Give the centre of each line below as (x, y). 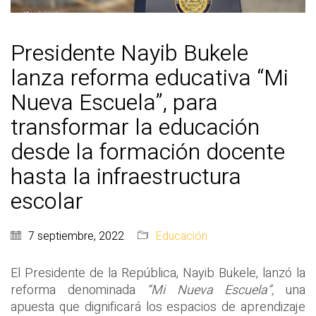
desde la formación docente (148, 152)
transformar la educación (135, 128)
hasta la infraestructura (126, 177)
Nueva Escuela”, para (114, 103)
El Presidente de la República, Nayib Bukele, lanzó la (158, 274)
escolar (47, 202)
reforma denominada (79, 291)
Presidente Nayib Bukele (129, 54)
